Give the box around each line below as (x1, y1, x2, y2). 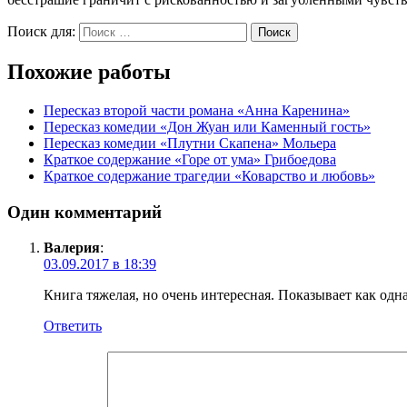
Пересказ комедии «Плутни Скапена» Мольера (44, 135, 336, 152)
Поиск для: (7, 24, 75, 40)
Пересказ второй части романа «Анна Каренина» (44, 103, 350, 119)
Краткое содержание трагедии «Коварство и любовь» (44, 168, 375, 184)
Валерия (44, 239, 100, 255)
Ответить (44, 317, 102, 333)
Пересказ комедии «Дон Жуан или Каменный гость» (44, 119, 371, 135)
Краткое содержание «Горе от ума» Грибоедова (44, 152, 336, 168)
